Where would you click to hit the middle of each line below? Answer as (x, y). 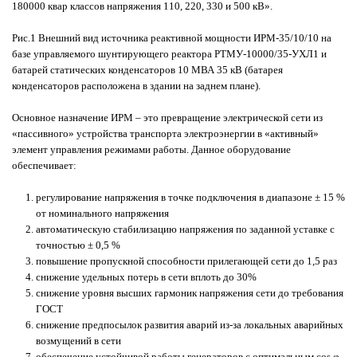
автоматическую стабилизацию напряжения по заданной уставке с (185, 229)
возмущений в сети (78, 340)
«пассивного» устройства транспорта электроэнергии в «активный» (165, 133)
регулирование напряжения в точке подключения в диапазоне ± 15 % (190, 197)
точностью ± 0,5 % (78, 245)
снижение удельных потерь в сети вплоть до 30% (146, 277)
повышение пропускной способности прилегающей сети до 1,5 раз (186, 261)
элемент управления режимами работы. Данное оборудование (151, 149)
